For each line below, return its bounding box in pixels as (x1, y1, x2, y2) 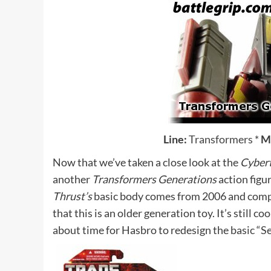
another (53, 172, 92, 186)
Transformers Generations (92, 172, 217, 186)
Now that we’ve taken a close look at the (53, 155, 240, 169)
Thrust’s (53, 189, 92, 203)
